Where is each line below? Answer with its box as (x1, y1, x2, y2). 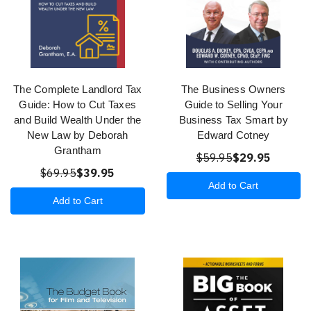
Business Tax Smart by (178, 113, 288, 126)
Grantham (53, 144, 101, 156)
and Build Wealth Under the (14, 113, 142, 126)
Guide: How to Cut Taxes (19, 98, 137, 110)
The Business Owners (180, 83, 286, 95)
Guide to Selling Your (184, 98, 283, 110)
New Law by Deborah (27, 128, 128, 141)
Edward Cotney (197, 128, 270, 141)
